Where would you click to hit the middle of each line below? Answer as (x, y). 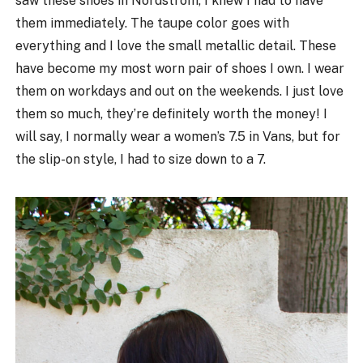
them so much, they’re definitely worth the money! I (172, 114)
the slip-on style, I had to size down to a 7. (141, 160)
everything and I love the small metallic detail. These (176, 46)
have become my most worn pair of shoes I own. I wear (180, 69)
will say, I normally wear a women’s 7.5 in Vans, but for (178, 137)
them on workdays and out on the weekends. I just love (180, 92)
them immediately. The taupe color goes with (153, 23)
